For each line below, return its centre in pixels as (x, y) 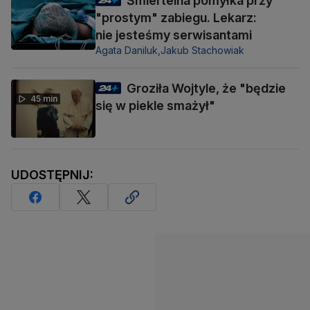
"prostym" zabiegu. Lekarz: (176, 17)
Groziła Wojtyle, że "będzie (206, 88)
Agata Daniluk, (128, 50)
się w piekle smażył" (155, 105)
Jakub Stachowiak (202, 50)
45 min (44, 98)
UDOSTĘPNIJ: (52, 175)
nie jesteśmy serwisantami (174, 35)
